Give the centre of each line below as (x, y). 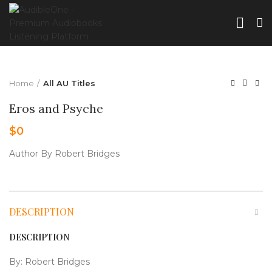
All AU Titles (69, 83)
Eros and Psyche (56, 108)
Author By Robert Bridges (64, 154)
